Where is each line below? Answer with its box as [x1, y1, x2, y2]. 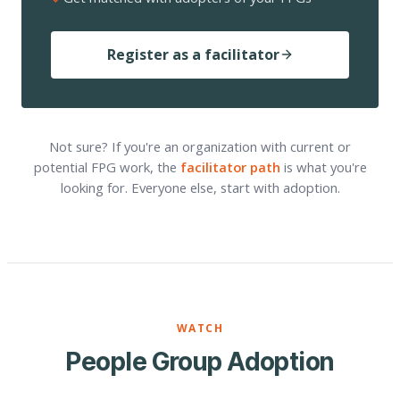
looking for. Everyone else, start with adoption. [60, 178, 340, 196]
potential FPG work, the [33, 157, 180, 176]
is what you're [279, 157, 367, 176]
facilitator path [179, 157, 280, 176]
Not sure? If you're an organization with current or [49, 137, 351, 155]
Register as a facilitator [106, 45, 279, 65]
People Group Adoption [65, 346, 335, 377]
